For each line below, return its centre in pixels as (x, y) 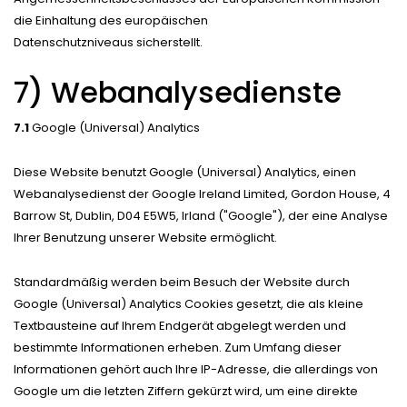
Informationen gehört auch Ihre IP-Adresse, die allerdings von (196, 369)
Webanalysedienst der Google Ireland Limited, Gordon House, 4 (202, 194)
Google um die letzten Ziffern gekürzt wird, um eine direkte (186, 391)
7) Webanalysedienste (178, 92)
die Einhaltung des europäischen (111, 20)
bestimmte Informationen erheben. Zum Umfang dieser (178, 347)
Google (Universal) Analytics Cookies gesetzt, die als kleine (189, 303)
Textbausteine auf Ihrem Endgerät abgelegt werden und (180, 325)
